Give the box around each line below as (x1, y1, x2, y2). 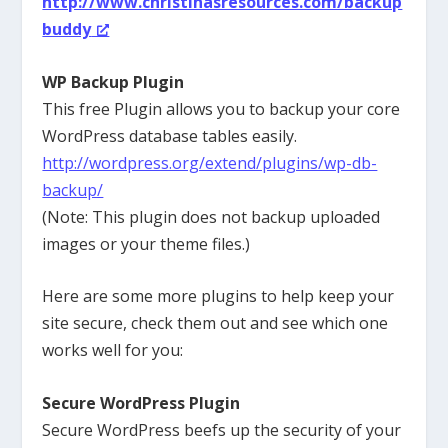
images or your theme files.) (42, 232, 251, 255)
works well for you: (42, 339, 184, 362)
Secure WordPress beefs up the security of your (42, 418, 402, 441)
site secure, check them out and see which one (42, 312, 389, 335)
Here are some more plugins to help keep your (42, 285, 395, 308)
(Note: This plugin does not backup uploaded (42, 205, 381, 228)
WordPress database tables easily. (42, 124, 298, 147)
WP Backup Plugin (42, 70, 185, 93)
